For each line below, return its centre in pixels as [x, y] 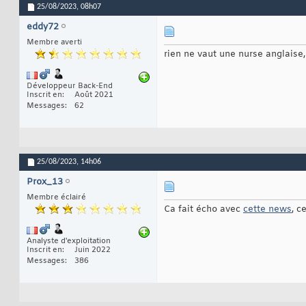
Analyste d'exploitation [69, 241]
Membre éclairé [56, 198]
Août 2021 [94, 95]
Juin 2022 [93, 250]
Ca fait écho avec [204, 210]
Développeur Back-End [70, 86]
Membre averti [54, 43]
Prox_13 [45, 182]
